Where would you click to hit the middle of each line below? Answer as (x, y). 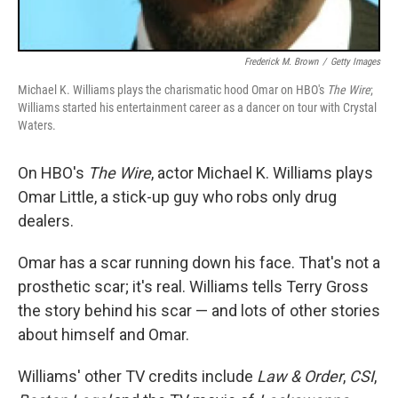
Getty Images (355, 61)
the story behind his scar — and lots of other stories (199, 310)
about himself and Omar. (103, 334)
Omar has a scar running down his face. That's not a (199, 262)
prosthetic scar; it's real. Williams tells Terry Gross (193, 286)
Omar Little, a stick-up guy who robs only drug (177, 196)
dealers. (46, 220)
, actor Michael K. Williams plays (262, 172)
